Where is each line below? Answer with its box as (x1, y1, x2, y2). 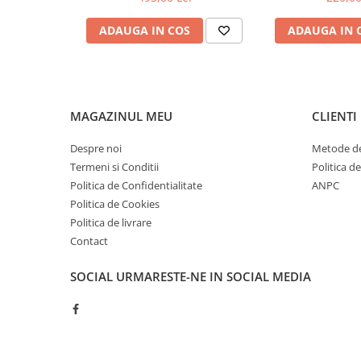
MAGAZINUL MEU (70, 108, 172, 125)
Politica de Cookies (70, 197, 160, 212)
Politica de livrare (70, 215, 151, 230)
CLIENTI (312, 108, 357, 125)
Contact (70, 234, 108, 249)
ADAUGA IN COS (99, 23, 190, 39)
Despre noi (70, 141, 122, 156)
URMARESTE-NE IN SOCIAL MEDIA (116, 268, 311, 285)
